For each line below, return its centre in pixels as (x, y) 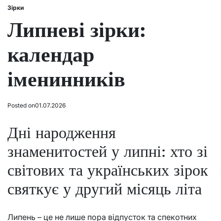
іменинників (66, 79)
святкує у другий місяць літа (105, 188)
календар (51, 54)
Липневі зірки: (77, 30)
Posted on (21, 105)
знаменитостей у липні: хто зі (108, 151)
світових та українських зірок (108, 170)
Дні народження (62, 132)
